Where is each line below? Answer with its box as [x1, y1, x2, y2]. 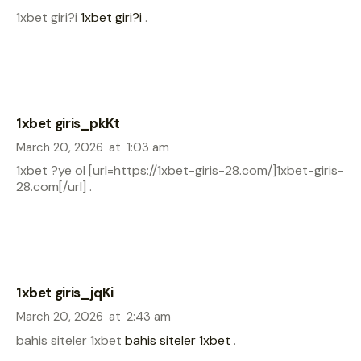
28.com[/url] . [16, 178, 92, 196]
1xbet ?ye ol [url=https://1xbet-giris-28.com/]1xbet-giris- [16, 162, 344, 180]
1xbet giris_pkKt [16, 114, 120, 132]
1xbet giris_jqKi [16, 284, 114, 302]
